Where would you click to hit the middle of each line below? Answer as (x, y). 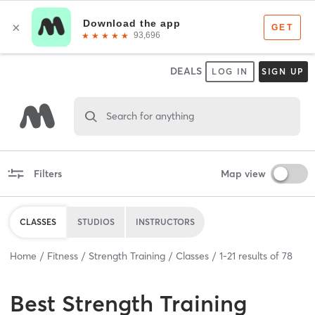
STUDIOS (96, 221)
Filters (47, 173)
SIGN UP (283, 71)
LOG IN (230, 71)
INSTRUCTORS (165, 221)
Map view (243, 173)
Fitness (63, 256)
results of (259, 256)
